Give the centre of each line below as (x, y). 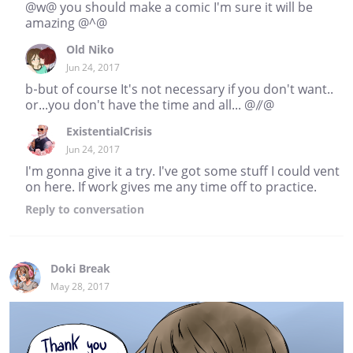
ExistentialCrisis (109, 132)
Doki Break (80, 269)
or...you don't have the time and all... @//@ (150, 105)
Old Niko (90, 50)
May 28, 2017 (80, 287)
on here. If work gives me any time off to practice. (171, 187)
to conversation (100, 210)
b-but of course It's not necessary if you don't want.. (179, 89)
